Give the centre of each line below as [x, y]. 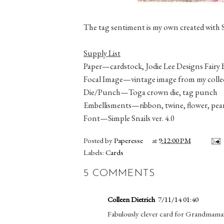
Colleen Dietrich [131, 199]
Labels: [94, 152]
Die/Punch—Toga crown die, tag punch [150, 92]
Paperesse [128, 140]
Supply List [102, 53]
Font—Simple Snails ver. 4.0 [129, 118]
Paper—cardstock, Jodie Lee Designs [143, 66]
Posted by [99, 140]
